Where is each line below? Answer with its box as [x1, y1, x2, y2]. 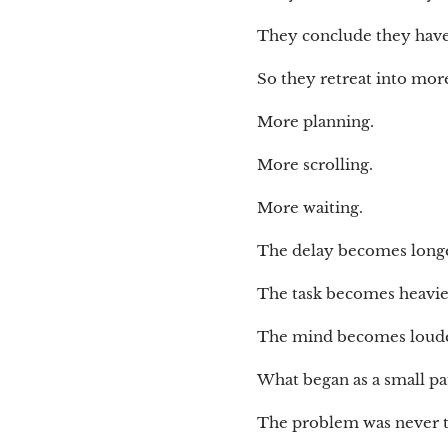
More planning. [257, 112, 374, 132]
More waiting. [257, 198, 363, 218]
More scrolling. [257, 155, 373, 175]
